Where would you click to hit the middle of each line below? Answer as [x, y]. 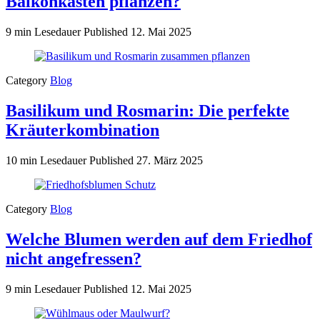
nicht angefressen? [74, 258]
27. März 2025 [170, 160]
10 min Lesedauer [47, 160]
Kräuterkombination [82, 130]
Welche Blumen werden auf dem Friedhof [159, 239]
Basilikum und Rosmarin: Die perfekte [147, 110]
